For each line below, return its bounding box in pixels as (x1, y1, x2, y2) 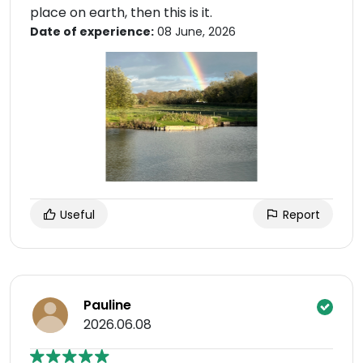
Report (280, 207, 320, 223)
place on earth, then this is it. (30, 3, 212, 22)
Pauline (83, 296, 131, 314)
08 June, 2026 (154, 23, 236, 40)
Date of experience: (30, 23, 154, 40)
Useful (57, 207, 95, 223)
